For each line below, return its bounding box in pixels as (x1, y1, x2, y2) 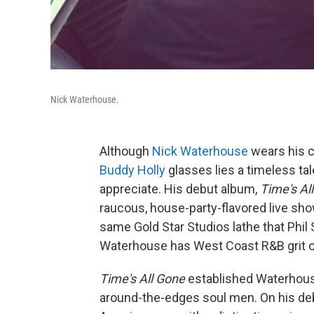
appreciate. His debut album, (100, 181, 260, 196)
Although (100, 143, 152, 158)
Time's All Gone (100, 271, 185, 286)
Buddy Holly (100, 162, 165, 177)
